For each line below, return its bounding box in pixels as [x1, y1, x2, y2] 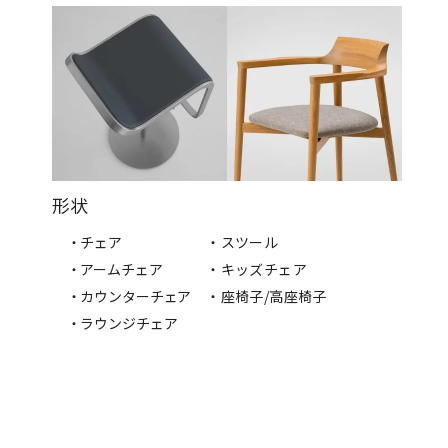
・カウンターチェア [66, 285, 192, 306]
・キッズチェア [206, 258, 307, 279]
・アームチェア [66, 258, 163, 279]
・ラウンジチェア [66, 312, 178, 333]
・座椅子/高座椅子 [206, 285, 327, 306]
